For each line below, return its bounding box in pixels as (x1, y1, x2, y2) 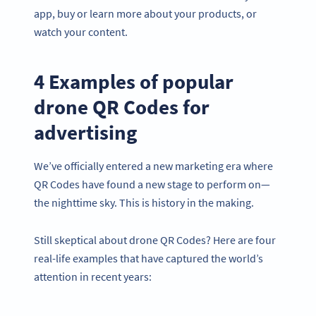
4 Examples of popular (34, 68, 233, 95)
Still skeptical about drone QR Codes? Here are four (34, 232, 276, 247)
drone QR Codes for (34, 93, 209, 120)
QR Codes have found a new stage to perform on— (34, 177, 270, 192)
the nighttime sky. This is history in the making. (34, 195, 254, 210)
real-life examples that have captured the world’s (34, 250, 263, 265)
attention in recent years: (34, 269, 152, 284)
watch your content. (34, 24, 130, 39)
